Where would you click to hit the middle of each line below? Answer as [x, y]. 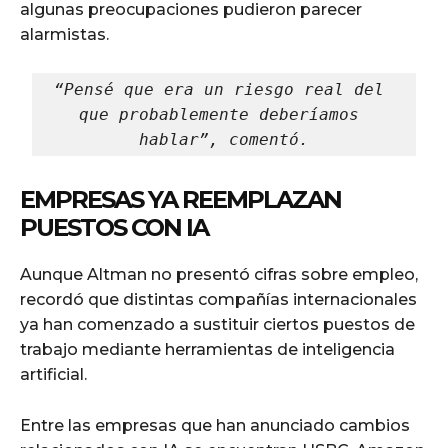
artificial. [53, 375]
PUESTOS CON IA [114, 228]
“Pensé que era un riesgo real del [219, 90]
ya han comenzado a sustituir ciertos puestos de [217, 325]
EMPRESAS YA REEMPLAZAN [180, 200]
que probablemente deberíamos [219, 115]
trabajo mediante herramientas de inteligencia [207, 350]
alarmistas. [64, 35]
